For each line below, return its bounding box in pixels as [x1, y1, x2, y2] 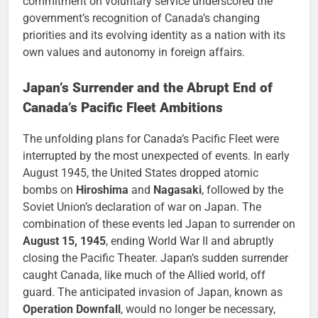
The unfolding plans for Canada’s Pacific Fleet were [23, 132, 279, 146]
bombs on [23, 183, 76, 197]
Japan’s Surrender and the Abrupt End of [23, 79, 273, 96]
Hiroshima [76, 183, 128, 197]
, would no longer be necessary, [121, 302, 275, 317]
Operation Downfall [23, 302, 121, 317]
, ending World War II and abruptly [106, 234, 274, 248]
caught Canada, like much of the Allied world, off [23, 268, 265, 283]
